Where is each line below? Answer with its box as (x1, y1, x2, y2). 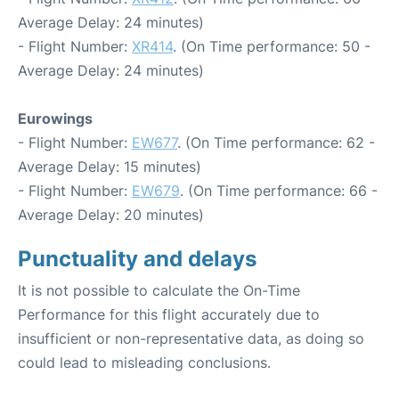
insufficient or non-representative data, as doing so (18, 329, 364, 347)
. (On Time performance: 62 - (177, 133, 375, 151)
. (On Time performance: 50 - (173, 37, 370, 55)
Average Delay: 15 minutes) (18, 157, 201, 175)
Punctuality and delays (18, 245, 256, 272)
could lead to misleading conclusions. (18, 353, 271, 371)
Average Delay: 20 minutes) (18, 205, 204, 224)
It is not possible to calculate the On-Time (18, 281, 300, 299)
